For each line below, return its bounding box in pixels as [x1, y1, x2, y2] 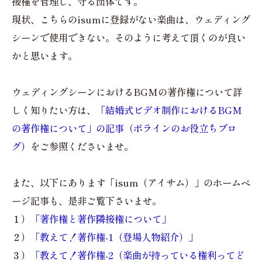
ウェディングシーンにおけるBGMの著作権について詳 [12, 84, 242, 99]
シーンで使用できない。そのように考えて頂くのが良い [12, 30, 246, 44]
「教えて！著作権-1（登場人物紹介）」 [30, 229, 198, 244]
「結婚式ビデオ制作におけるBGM [96, 102, 242, 117]
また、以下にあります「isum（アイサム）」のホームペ [12, 175, 250, 189]
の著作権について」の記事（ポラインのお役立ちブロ [12, 120, 236, 135]
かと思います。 [12, 48, 77, 63]
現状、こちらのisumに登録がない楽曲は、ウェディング [12, 12, 250, 26]
